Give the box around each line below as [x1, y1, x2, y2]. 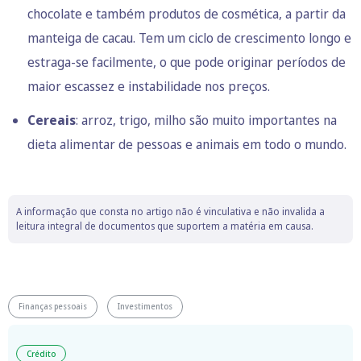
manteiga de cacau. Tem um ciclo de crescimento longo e [27, 29, 351, 48]
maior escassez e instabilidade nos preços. [27, 77, 270, 96]
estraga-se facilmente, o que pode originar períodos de [27, 53, 346, 72]
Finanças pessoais [19, 301, 87, 313]
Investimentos [118, 301, 172, 313]
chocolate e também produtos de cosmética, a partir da [27, 5, 346, 23]
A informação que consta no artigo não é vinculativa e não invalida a [16, 205, 325, 219]
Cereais [27, 111, 76, 130]
